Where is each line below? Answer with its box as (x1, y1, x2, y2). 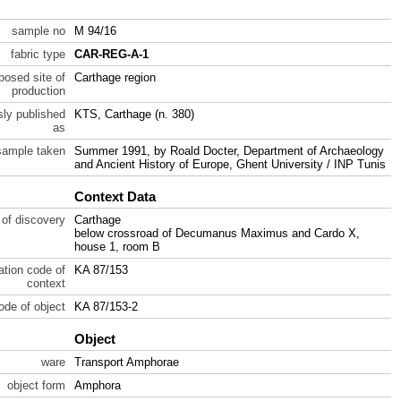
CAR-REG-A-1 (74, 47, 149, 61)
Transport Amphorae (74, 355, 179, 369)
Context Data (74, 189, 156, 204)
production (12, 84, 65, 98)
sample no (12, 24, 65, 38)
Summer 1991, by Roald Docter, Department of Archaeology (74, 144, 384, 158)
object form (7, 379, 65, 392)
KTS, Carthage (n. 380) (74, 107, 194, 121)
